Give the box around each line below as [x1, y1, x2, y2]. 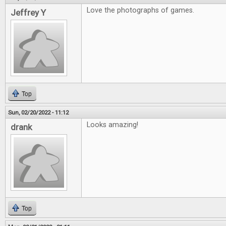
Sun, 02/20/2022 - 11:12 [8, 109, 69, 116]
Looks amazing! [87, 121, 138, 129]
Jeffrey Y [11, 8, 46, 18]
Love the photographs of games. [87, 6, 196, 15]
